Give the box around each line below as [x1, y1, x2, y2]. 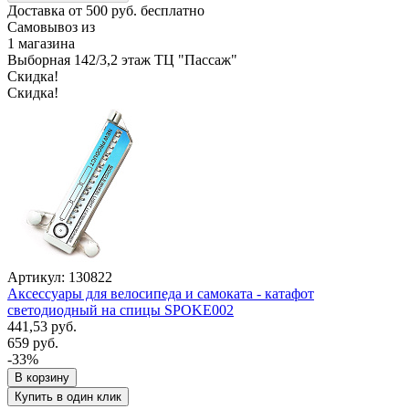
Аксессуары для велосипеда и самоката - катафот [7, 285, 314, 301]
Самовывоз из [7, 18, 95, 35]
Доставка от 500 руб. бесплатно [7, 2, 204, 18]
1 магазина [7, 35, 75, 51]
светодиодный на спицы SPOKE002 [7, 301, 234, 318]
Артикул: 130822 [7, 268, 112, 285]
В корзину [15, 370, 69, 384]
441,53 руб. [7, 318, 77, 334]
